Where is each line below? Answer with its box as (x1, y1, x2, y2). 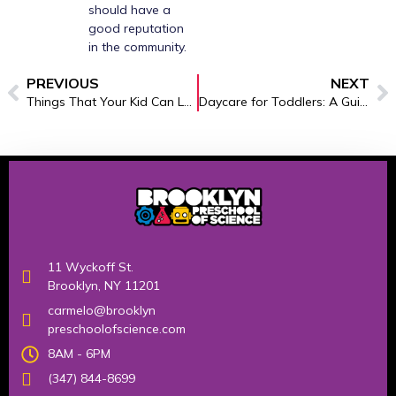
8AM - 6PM (48, 346, 110, 362)
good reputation (88, 20, 184, 37)
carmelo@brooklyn (48, 302, 156, 319)
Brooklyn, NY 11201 (48, 278, 160, 294)
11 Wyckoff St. (48, 259, 133, 276)
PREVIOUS (27, 74, 99, 93)
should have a (88, 2, 171, 19)
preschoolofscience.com (48, 321, 186, 338)
